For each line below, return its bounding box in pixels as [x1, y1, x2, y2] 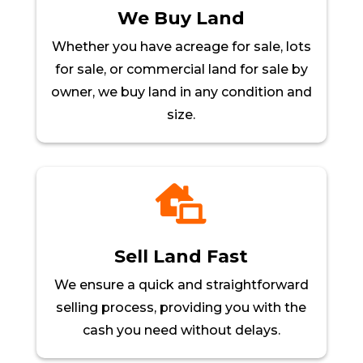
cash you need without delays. [82, 322, 280, 339]
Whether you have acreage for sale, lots [51, 39, 311, 55]
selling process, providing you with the [56, 300, 307, 316]
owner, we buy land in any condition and [50, 84, 312, 100]
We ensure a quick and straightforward [53, 277, 309, 293]
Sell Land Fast [114, 246, 249, 268]
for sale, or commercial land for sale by [54, 62, 308, 78]
